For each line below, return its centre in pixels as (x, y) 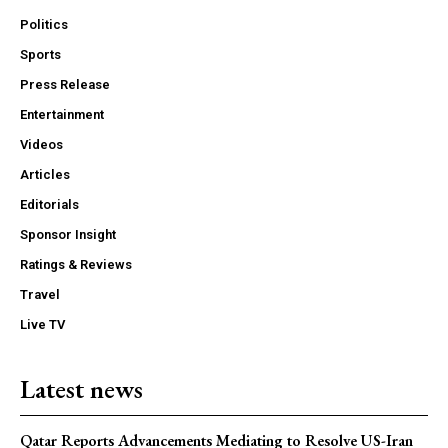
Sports (40, 55)
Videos (41, 145)
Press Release (65, 85)
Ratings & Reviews (76, 265)
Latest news (81, 389)
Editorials (49, 205)
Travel (40, 295)
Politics (44, 25)
